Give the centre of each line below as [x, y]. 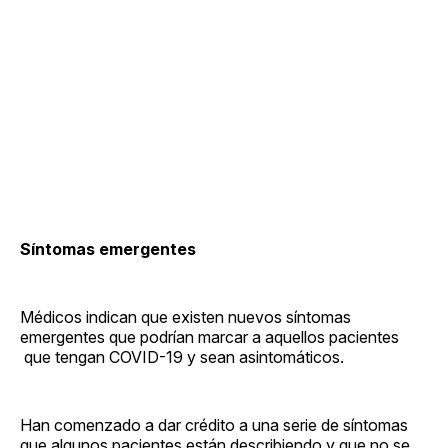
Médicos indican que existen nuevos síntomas [185, 317]
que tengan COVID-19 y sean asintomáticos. [182, 357]
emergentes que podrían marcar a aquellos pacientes [209, 337]
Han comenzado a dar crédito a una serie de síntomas [214, 425]
